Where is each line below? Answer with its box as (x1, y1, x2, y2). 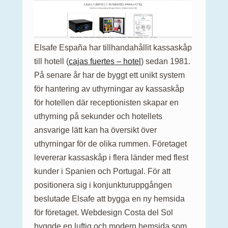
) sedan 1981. (141, 57, 190, 66)
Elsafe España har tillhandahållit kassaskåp (34, 43, 192, 52)
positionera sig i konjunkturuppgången (34, 181, 172, 190)
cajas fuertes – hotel (69, 57, 141, 66)
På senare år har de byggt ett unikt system (34, 71, 185, 80)
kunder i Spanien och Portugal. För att (34, 167, 170, 176)
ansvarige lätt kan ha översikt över (34, 126, 157, 135)
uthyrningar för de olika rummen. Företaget (34, 139, 187, 149)
